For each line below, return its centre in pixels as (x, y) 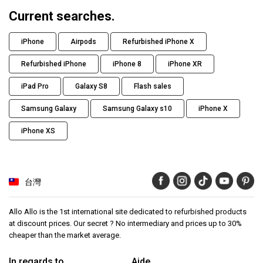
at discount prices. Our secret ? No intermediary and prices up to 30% (125, 223)
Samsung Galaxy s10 (137, 108)
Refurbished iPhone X (159, 41)
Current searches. (62, 16)
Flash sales (153, 86)
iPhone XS (38, 131)
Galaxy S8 (91, 86)
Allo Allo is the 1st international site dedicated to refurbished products (128, 211)
